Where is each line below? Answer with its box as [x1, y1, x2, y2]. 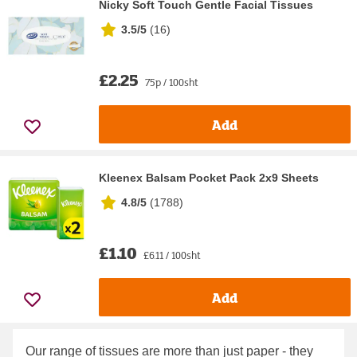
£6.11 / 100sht [143, 248, 201, 263]
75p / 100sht [145, 75, 198, 90]
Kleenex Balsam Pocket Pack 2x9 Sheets [99, 171, 319, 185]
